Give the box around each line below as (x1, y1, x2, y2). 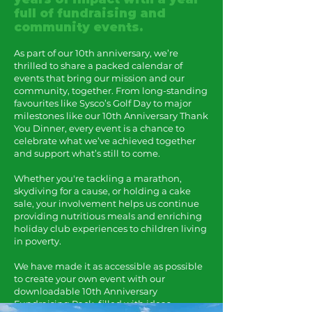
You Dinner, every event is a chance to (14, 123, 185, 134)
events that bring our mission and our (14, 72, 185, 84)
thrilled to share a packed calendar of (14, 60, 182, 71)
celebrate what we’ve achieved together (14, 135, 196, 146)
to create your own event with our (14, 273, 165, 284)
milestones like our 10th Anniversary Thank (14, 110, 208, 121)
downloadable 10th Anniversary (14, 286, 157, 297)
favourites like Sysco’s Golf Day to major (14, 97, 192, 109)
